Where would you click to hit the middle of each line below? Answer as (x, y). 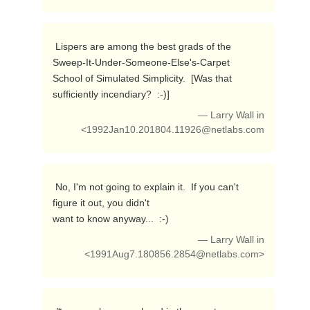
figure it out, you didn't (101, 203)
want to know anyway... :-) (112, 219)
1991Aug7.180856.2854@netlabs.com (175, 254)
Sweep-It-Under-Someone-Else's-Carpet (141, 62)
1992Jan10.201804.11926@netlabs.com (176, 130)
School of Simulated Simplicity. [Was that (142, 78)
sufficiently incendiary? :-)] (112, 94)
